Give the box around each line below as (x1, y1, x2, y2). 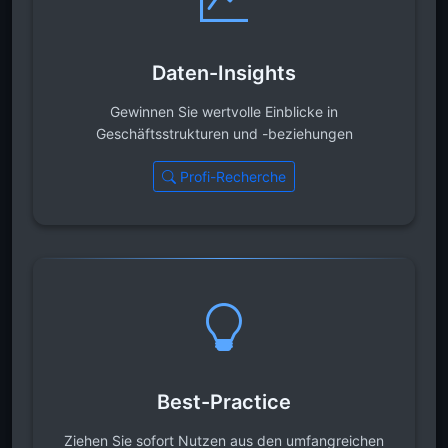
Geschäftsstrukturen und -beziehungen (95, 125, 353, 142)
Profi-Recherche (176, 168, 286, 185)
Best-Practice (157, 390, 291, 414)
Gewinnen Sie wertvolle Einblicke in (110, 103, 338, 120)
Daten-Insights (152, 61, 296, 85)
